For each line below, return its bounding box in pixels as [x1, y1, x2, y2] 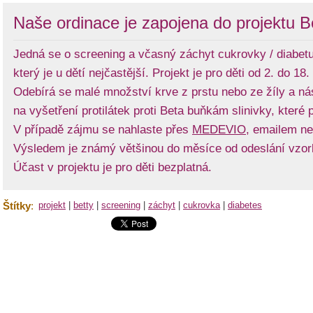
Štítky [3, 200, 31, 212]
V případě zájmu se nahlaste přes [13, 123, 192, 136]
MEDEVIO [192, 123, 246, 136]
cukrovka [183, 200, 220, 210]
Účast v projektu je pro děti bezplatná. [13, 161, 212, 174]
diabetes [228, 200, 262, 210]
